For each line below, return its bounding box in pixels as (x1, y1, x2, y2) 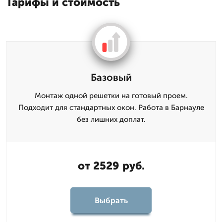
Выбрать (94, 195, 128, 205)
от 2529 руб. (77, 159, 145, 172)
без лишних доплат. (76, 115, 146, 124)
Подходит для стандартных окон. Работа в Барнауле (18, 103, 204, 112)
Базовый (90, 71, 132, 83)
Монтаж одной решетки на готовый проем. (34, 91, 188, 100)
